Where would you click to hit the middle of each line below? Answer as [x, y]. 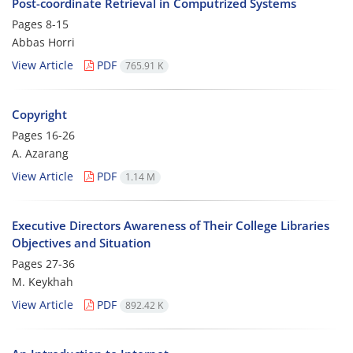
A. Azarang [40, 153]
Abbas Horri [43, 42]
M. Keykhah [43, 282]
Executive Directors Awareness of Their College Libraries [171, 225]
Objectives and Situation [82, 243]
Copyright [39, 114]
